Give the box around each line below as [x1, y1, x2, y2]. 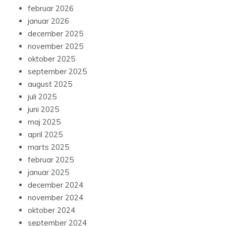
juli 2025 [28, 92, 56, 102]
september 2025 [28, 67, 87, 77]
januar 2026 [28, 16, 69, 26]
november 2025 [28, 41, 83, 51]
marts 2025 [28, 142, 69, 152]
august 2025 [28, 79, 72, 89]
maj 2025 [28, 117, 61, 127]
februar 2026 [28, 4, 74, 14]
